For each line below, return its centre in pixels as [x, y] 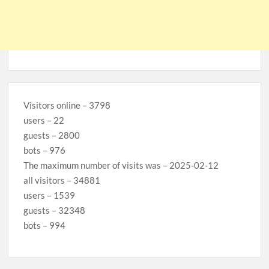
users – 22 [44, 120]
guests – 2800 [52, 135]
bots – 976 [45, 150]
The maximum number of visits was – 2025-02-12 [121, 165]
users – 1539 [50, 195]
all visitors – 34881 [62, 180]
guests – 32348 [55, 210]
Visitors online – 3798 [67, 105]
